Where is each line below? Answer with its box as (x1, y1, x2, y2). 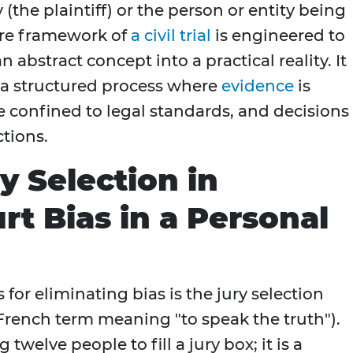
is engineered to (211, 26, 345, 46)
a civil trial (131, 26, 211, 46)
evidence (221, 76, 294, 96)
